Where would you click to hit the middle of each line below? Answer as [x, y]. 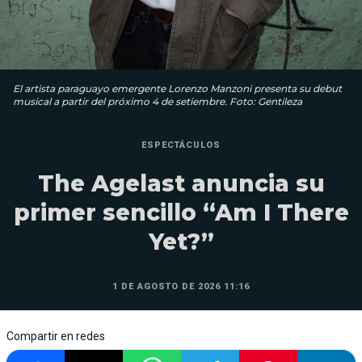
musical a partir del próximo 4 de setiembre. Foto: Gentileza [158, 102]
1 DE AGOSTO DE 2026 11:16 [181, 287]
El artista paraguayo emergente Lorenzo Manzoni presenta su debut [177, 89]
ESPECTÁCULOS [181, 145]
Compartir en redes [56, 337]
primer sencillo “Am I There [181, 213]
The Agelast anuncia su [181, 184]
